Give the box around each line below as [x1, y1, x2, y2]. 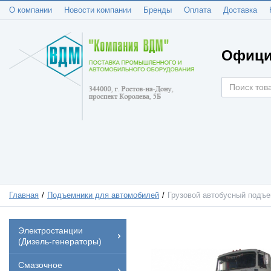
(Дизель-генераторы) [18, 236, 102, 246]
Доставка [223, 6, 257, 15]
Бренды [143, 6, 172, 15]
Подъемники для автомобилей [47, 191, 160, 200]
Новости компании [64, 6, 131, 15]
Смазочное [18, 260, 62, 270]
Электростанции [18, 225, 83, 235]
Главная [9, 191, 39, 200]
